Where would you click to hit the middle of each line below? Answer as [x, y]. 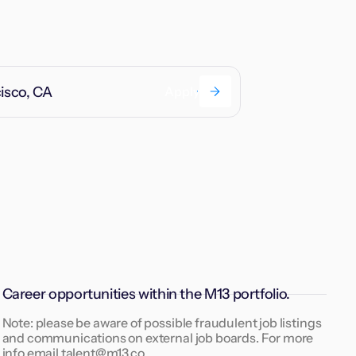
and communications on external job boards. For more [158, 337]
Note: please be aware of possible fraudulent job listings [162, 322]
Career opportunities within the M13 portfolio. [146, 294]
